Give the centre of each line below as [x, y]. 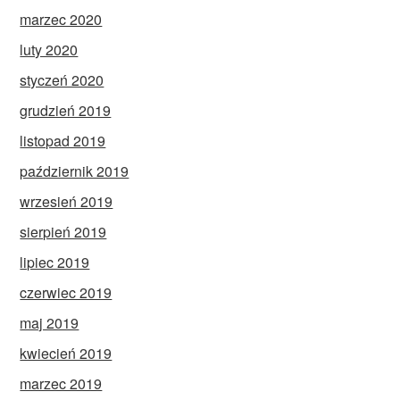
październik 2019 [75, 171]
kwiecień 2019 [66, 354]
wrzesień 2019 [67, 202]
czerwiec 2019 [66, 293]
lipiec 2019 [55, 262]
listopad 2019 [63, 141]
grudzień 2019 [66, 111]
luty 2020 [49, 50]
